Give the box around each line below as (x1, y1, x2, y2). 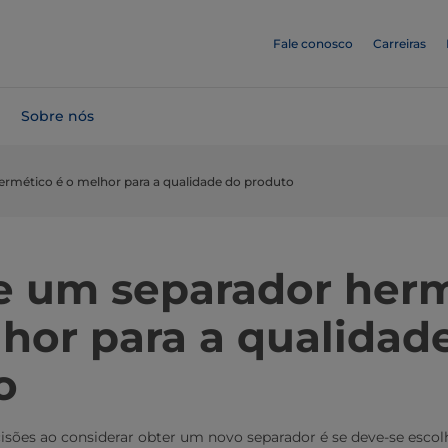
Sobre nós (21, 107, 94, 125)
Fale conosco (273, 36, 353, 51)
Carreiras (373, 36, 426, 51)
